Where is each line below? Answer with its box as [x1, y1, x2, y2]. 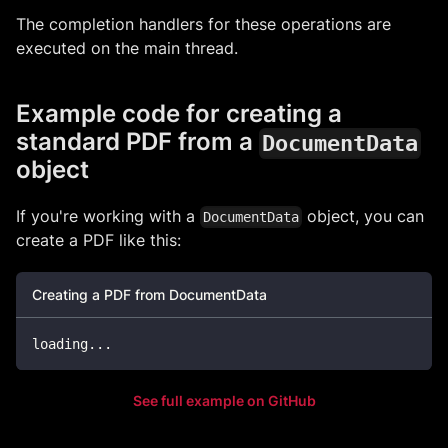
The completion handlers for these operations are [16, 13, 391, 34]
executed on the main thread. [16, 37, 238, 58]
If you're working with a [16, 205, 200, 226]
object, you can [302, 205, 425, 226]
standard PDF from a [16, 126, 259, 156]
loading [32, 335, 88, 352]
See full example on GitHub [132, 391, 316, 409]
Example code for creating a [16, 98, 342, 128]
